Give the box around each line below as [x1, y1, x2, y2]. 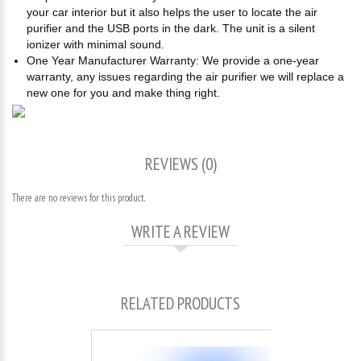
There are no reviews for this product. [12, 191, 145, 205]
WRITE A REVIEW [131, 221, 230, 243]
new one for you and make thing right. [27, 86, 220, 99]
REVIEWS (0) [144, 153, 217, 175]
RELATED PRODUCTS [121, 293, 240, 314]
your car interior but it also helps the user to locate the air [27, 6, 317, 19]
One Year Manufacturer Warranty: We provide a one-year [27, 54, 319, 67]
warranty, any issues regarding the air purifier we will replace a [27, 70, 344, 83]
